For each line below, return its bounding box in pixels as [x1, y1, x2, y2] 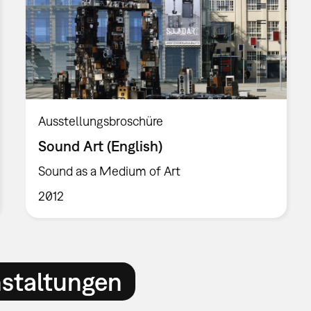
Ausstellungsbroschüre [38, 114, 164, 129]
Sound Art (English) [38, 137, 163, 155]
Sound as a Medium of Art [38, 163, 181, 178]
